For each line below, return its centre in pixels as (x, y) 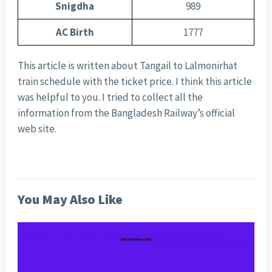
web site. (37, 129)
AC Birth (75, 32)
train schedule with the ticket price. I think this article (134, 82)
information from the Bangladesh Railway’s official (126, 113)
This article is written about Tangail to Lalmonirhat (127, 66)
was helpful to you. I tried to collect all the (110, 97)
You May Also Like (70, 199)
